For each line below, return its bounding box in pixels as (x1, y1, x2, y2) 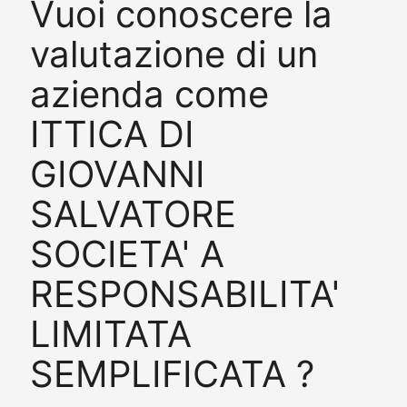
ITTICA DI (29, 111, 194, 156)
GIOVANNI (29, 151, 205, 196)
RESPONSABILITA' (29, 271, 340, 316)
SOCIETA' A (29, 231, 224, 276)
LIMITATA (29, 311, 192, 356)
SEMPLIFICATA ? (29, 351, 314, 396)
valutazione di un (29, 31, 318, 76)
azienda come (29, 71, 269, 116)
